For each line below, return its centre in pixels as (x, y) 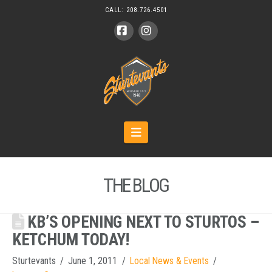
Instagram (170, 49)
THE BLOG (136, 185)
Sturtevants (34, 261)
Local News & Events (169, 261)
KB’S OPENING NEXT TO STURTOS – (141, 223)
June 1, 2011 (93, 261)
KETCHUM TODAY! (71, 240)
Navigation (165, 132)
